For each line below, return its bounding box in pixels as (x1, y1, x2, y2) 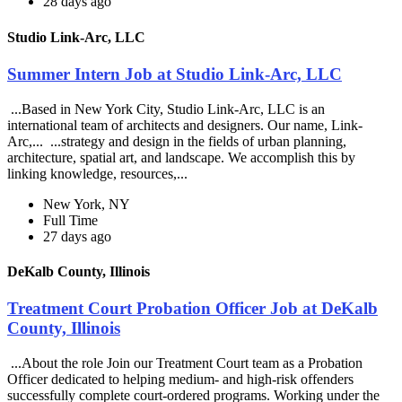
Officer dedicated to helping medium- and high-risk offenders (7, 371, 354, 387)
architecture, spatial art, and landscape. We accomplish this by (7, 149, 355, 165)
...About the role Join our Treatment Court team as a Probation (7, 354, 363, 371)
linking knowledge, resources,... (7, 165, 191, 181)
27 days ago (43, 228, 111, 244)
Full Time (43, 212, 98, 228)
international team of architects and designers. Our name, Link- (7, 117, 363, 133)
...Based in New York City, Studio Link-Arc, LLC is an (7, 100, 325, 117)
